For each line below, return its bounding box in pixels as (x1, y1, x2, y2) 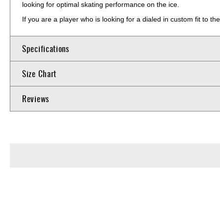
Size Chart (22, 67, 56, 80)
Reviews (22, 92, 49, 105)
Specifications (22, 42, 69, 55)
